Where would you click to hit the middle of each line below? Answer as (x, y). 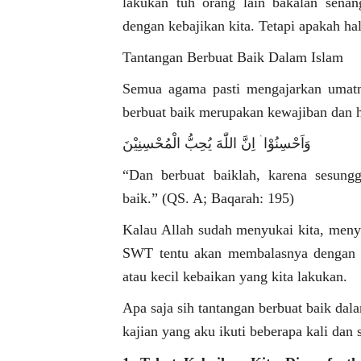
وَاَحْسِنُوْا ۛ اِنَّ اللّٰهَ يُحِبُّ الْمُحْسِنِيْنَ (217, 143)
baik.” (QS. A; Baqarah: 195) (208, 198)
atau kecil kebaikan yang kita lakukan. (235, 276)
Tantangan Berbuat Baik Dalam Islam (233, 57)
